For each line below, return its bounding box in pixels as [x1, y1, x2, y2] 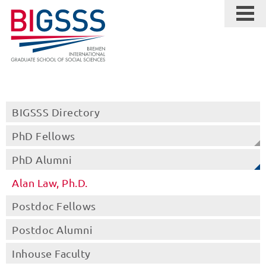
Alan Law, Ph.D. [12, 176, 88, 189]
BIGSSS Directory [12, 106, 100, 118]
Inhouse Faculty [12, 247, 91, 259]
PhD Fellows [12, 129, 75, 142]
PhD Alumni [12, 153, 72, 166]
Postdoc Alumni [12, 223, 93, 236]
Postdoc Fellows [12, 199, 96, 212]
